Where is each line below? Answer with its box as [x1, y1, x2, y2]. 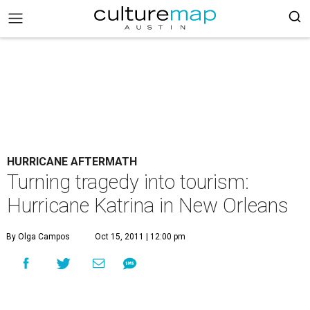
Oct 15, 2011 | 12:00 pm [95, 232, 185, 241]
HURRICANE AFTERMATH [7, 155, 137, 168]
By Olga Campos [6, 232, 70, 241]
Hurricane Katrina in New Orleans [7, 194, 289, 217]
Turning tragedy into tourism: [7, 170, 249, 194]
